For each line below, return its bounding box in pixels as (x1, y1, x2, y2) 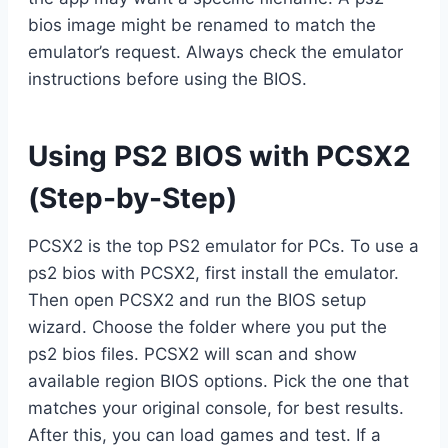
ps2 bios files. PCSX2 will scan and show (28, 343, 357, 364)
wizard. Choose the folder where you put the (28, 316, 387, 337)
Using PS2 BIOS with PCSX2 (28, 138, 411, 173)
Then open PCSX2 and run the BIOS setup (28, 289, 366, 310)
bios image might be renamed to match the (28, 14, 376, 35)
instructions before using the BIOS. (28, 68, 307, 89)
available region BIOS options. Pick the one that (28, 370, 409, 391)
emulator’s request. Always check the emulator (28, 41, 403, 62)
